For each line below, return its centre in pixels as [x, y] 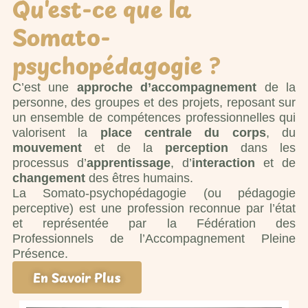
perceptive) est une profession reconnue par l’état [154, 208]
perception [197, 147]
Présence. [40, 253]
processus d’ [49, 163]
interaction [223, 163]
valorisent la [56, 132]
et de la [123, 147]
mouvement [47, 147]
